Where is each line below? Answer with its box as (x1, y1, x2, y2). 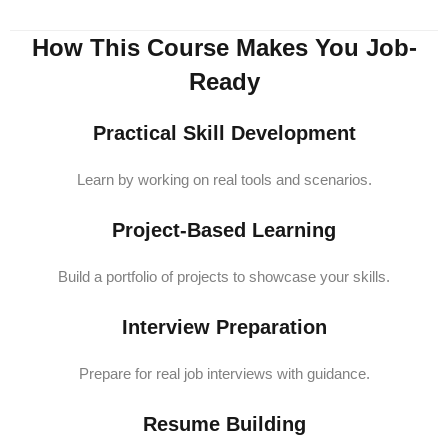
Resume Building (142, 413, 306, 435)
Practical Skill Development (92, 122, 356, 144)
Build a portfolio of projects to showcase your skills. (58, 268, 390, 285)
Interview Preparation (121, 316, 327, 338)
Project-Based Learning (112, 219, 336, 241)
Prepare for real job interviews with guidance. (78, 365, 370, 382)
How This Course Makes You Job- (31, 34, 417, 61)
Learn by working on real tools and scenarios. (76, 171, 372, 188)
